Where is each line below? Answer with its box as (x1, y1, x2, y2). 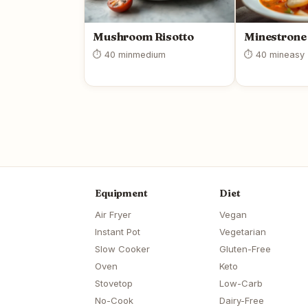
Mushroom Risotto (93, 30, 194, 44)
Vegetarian (219, 226, 266, 238)
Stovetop (95, 278, 133, 289)
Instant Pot (95, 226, 140, 238)
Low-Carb (219, 278, 263, 289)
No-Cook (95, 295, 133, 307)
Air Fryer (95, 209, 131, 221)
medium (133, 49, 166, 60)
